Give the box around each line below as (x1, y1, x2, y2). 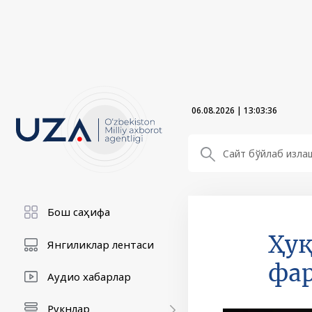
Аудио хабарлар (47, 270, 131, 283)
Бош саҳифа (47, 205, 110, 219)
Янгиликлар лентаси (47, 237, 154, 251)
